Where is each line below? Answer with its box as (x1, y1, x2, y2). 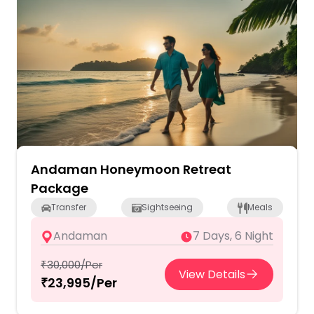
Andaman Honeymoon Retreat (31, 161, 231, 179)
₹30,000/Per (41, 257, 102, 273)
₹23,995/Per (41, 274, 117, 292)
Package (31, 179, 88, 198)
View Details (179, 266, 245, 282)
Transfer (51, 201, 86, 214)
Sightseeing (141, 201, 193, 214)
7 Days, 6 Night (193, 228, 273, 245)
